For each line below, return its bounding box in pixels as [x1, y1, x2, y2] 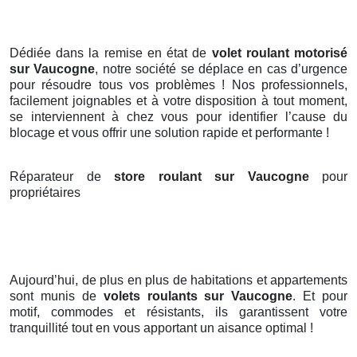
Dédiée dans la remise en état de [10, 46, 212, 61]
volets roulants [103, 289, 198, 304]
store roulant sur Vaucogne [114, 170, 322, 184]
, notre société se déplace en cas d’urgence [95, 62, 347, 76]
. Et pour [292, 289, 347, 304]
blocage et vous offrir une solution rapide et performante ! [10, 126, 329, 140]
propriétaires [10, 186, 80, 200]
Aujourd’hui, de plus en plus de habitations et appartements [10, 273, 347, 288]
